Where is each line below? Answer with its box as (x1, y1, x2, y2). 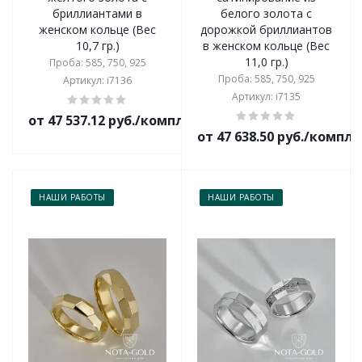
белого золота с (221, 6, 312, 21)
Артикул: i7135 (232, 90, 301, 103)
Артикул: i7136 (63, 74, 132, 87)
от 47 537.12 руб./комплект (28, 112, 208, 129)
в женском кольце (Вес (203, 38, 330, 53)
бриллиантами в (53, 6, 142, 21)
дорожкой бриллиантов (200, 22, 332, 37)
